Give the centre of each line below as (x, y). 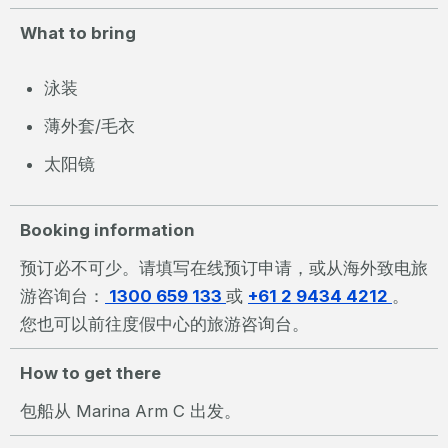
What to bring (78, 32)
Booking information (107, 229)
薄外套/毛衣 (89, 125)
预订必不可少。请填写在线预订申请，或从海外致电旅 (224, 267)
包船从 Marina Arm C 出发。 (130, 410)
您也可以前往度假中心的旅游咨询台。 (164, 323)
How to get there (90, 372)
